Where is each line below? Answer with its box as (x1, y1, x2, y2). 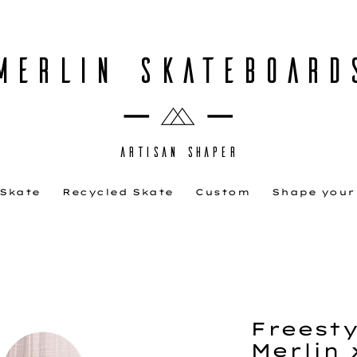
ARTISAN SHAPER (118, 143, 237, 161)
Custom (194, 186, 251, 198)
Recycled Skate (62, 186, 174, 198)
